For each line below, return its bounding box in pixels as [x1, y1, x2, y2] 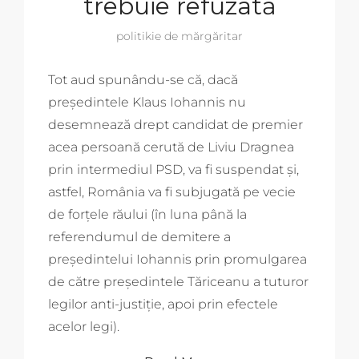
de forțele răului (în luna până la [48, 206, 247, 222]
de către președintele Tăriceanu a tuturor [48, 273, 309, 289]
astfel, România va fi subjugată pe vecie [48, 184, 296, 200]
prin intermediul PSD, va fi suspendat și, [48, 161, 299, 177]
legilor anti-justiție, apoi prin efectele [48, 296, 278, 312]
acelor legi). [48, 318, 119, 334]
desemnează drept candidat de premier [48, 116, 303, 132]
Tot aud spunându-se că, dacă [48, 71, 238, 87]
